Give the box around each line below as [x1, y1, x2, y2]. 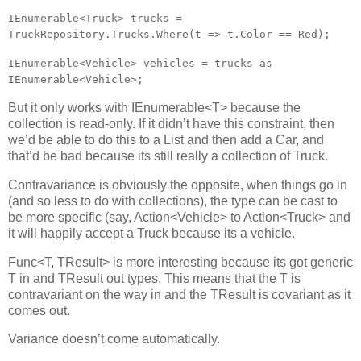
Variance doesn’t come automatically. [8, 332, 220, 346]
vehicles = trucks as [143, 57, 272, 70]
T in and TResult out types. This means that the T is [8, 271, 301, 285]
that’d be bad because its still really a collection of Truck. [8, 148, 328, 163]
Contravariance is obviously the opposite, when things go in [8, 177, 347, 192]
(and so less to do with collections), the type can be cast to [8, 193, 338, 208]
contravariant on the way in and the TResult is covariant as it [8, 287, 351, 301]
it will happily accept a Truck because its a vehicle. [8, 226, 295, 240]
